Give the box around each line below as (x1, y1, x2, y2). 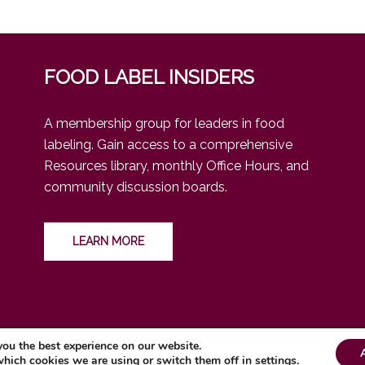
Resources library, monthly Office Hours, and (44, 157, 309, 174)
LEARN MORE (73, 234, 144, 248)
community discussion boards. (44, 178, 227, 195)
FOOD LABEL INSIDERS (44, 64, 254, 89)
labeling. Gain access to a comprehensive (44, 136, 292, 152)
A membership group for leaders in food (44, 115, 284, 131)
